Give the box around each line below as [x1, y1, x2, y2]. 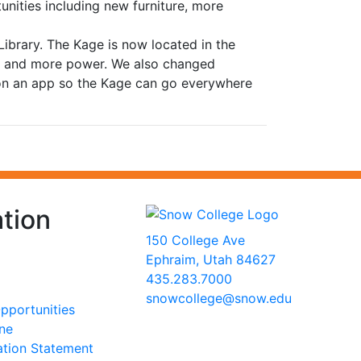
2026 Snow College [146, 309, 267, 326]
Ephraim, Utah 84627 [146, 251, 276, 268]
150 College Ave [146, 232, 245, 248]
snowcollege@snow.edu [146, 290, 292, 306]
